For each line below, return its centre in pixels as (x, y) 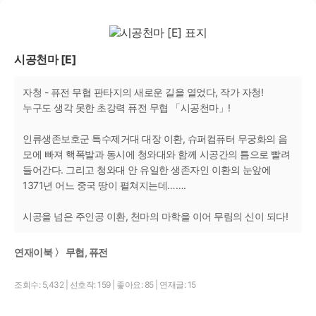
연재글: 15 (178, 284)
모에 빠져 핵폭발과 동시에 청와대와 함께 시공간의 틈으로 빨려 (156, 154)
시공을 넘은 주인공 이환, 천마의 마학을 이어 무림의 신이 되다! (155, 216)
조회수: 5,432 (40, 284)
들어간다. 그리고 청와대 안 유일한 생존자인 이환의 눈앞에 (147, 170)
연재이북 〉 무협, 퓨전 (61, 252)
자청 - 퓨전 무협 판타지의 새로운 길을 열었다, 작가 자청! (143, 92)
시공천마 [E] (45, 59)
